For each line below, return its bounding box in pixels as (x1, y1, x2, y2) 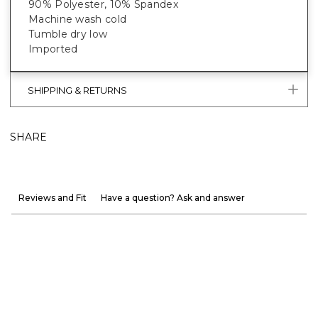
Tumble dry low (28, 27, 108, 40)
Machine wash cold (28, 12, 127, 26)
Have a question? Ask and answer (101, 192, 245, 203)
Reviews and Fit (18, 192, 87, 203)
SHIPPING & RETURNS (28, 84, 127, 97)
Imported (28, 42, 78, 55)
